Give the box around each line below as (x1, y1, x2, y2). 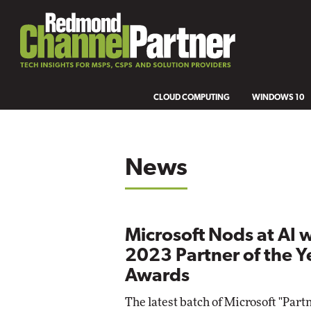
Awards (125, 267, 190, 286)
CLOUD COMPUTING (153, 93, 230, 102)
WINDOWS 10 (252, 93, 305, 102)
